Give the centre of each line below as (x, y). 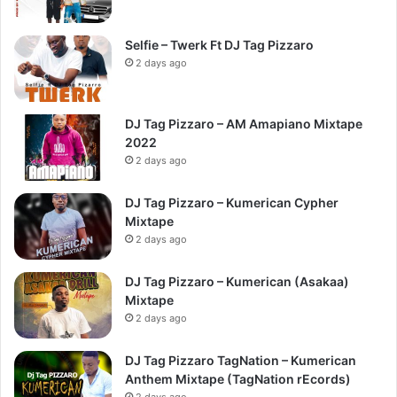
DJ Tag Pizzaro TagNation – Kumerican (241, 360)
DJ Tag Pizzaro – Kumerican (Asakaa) (237, 281)
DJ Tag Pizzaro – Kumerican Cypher (232, 202)
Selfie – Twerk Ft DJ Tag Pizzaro (219, 45)
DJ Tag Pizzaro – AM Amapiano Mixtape (244, 124)
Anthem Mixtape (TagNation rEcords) (238, 379)
